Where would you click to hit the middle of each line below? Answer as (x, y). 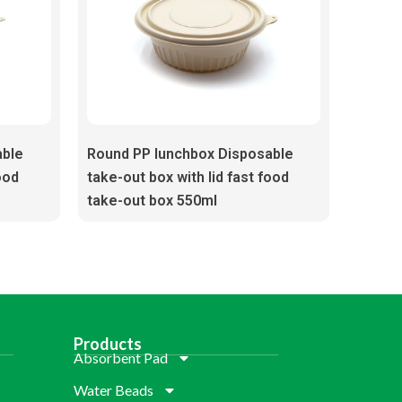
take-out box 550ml (152, 201)
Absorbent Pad (120, 357)
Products (107, 343)
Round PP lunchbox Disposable (190, 154)
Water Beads (113, 389)
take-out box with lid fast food (188, 178)
